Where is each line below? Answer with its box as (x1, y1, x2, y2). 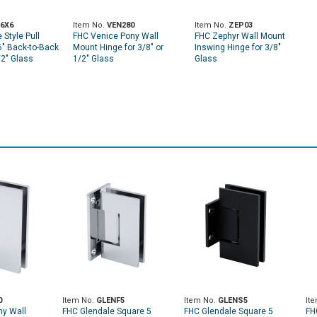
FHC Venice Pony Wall (73, 31, 158, 42)
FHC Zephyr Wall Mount (195, 31, 285, 42)
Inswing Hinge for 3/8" (195, 42, 281, 53)
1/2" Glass (73, 54, 114, 64)
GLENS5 (218, 295, 248, 305)
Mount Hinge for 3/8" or (73, 42, 163, 53)
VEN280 (107, 21, 134, 30)
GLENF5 (96, 295, 125, 305)
